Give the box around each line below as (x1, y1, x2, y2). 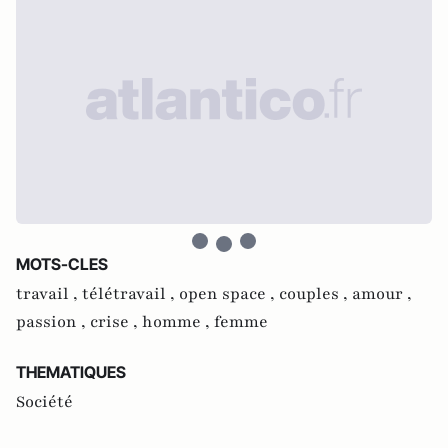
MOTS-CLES (16, 254, 108, 274)
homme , (142, 311, 214, 333)
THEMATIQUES (16, 362, 126, 382)
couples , (279, 283, 352, 305)
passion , (16, 311, 90, 333)
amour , (352, 283, 412, 305)
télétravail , (82, 283, 179, 305)
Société (16, 391, 73, 413)
